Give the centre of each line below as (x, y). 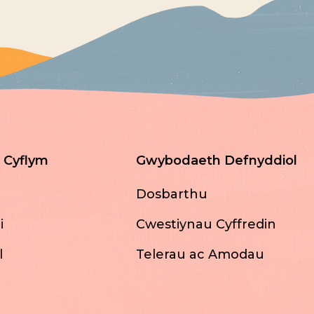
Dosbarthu (171, 194)
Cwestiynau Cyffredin (206, 224)
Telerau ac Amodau (200, 254)
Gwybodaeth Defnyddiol (216, 160)
